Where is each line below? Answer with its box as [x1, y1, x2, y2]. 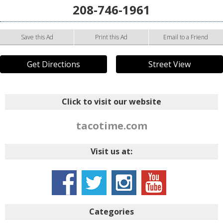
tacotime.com [76, 119, 147, 133]
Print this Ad [95, 33, 127, 42]
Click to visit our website [62, 96, 161, 108]
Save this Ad [20, 33, 53, 42]
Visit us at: [91, 146, 132, 157]
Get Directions [27, 59, 81, 70]
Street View [148, 59, 191, 70]
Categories [89, 206, 134, 218]
